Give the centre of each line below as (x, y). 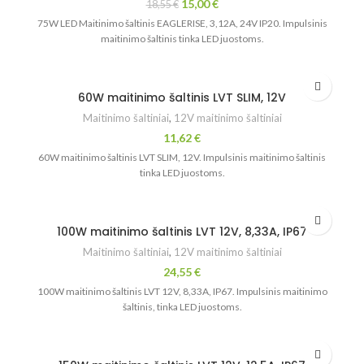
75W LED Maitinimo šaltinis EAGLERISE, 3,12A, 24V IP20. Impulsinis (182, 24)
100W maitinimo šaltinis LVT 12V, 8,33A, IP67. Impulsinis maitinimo (182, 292)
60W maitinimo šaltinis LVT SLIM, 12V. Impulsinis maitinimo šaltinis (182, 158)
